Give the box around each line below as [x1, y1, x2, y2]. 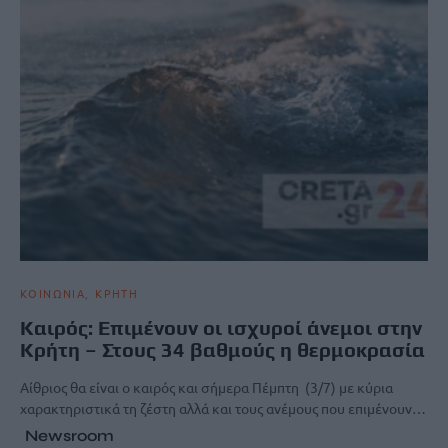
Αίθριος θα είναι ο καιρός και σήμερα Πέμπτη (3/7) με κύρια [20, 377, 393, 396]
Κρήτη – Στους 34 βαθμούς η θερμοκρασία [20, 337, 425, 361]
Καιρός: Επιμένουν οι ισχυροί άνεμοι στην [20, 315, 422, 339]
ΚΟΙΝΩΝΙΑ [20, 284, 85, 301]
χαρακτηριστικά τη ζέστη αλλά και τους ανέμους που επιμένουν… [20, 398, 426, 417]
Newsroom [25, 425, 114, 445]
